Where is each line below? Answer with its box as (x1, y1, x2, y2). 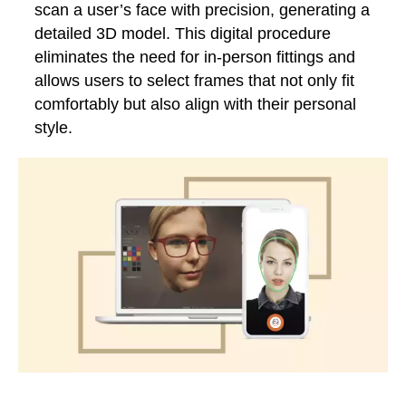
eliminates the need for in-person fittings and (34, 47, 355, 66)
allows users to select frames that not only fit (34, 71, 354, 90)
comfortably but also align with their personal (34, 94, 356, 113)
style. (34, 118, 72, 137)
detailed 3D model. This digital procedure (34, 24, 331, 43)
